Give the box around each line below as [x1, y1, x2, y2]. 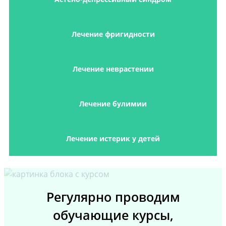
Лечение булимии [79, 99, 147, 109]
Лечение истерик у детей [66, 134, 160, 144]
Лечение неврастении [72, 64, 154, 74]
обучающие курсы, [52, 207, 174, 224]
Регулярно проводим [46, 189, 180, 206]
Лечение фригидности [71, 29, 155, 39]
